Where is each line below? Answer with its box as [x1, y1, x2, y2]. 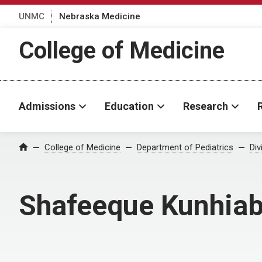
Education [105, 100, 154, 112]
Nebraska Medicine [59, 11, 140, 22]
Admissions [19, 100, 75, 112]
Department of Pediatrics [137, 142, 233, 153]
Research [183, 100, 228, 112]
